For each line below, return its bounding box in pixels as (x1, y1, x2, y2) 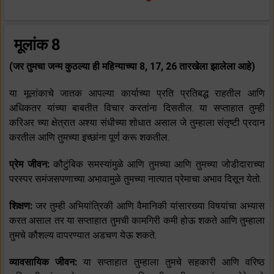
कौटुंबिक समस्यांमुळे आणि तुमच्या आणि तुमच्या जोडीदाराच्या (53, 158, 265, 171)
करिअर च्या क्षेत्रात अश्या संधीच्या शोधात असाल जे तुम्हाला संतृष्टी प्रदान (9, 117, 265, 129)
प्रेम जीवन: (9, 158, 53, 171)
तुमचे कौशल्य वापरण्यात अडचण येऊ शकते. (9, 229, 157, 242)
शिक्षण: (9, 200, 36, 212)
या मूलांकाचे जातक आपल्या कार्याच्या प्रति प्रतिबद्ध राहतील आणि (9, 87, 265, 100)
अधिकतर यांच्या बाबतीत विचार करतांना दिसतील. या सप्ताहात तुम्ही (9, 102, 265, 114)
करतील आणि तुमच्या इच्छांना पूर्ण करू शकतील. (9, 131, 169, 144)
